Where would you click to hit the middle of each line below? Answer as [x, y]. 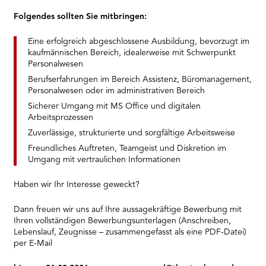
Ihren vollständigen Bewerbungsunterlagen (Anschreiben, [123, 221]
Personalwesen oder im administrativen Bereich [116, 91]
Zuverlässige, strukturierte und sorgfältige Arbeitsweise [131, 133]
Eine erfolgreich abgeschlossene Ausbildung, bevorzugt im [138, 41]
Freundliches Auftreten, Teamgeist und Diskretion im [127, 149]
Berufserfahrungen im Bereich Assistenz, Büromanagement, [140, 80]
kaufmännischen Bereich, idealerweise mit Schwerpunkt [132, 53]
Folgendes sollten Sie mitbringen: [80, 16]
